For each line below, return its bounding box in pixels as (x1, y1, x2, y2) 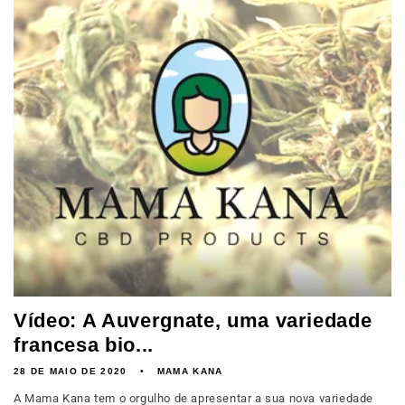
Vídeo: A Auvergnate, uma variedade (14, 309, 372, 332)
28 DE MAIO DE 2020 (14, 366, 127, 376)
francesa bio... (14, 334, 154, 356)
